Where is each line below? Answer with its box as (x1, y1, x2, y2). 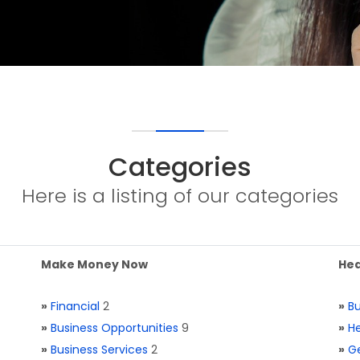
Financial (51, 298, 100, 314)
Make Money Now (41, 256, 148, 272)
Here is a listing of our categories (22, 182, 338, 209)
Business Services (51, 342, 148, 358)
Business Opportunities (51, 320, 178, 336)
